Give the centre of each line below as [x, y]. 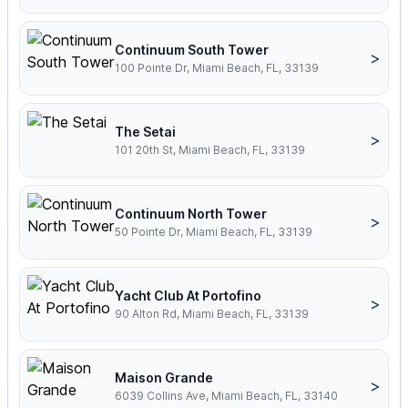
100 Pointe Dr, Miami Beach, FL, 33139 [217, 68]
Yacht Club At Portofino [188, 296]
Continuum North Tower [191, 214]
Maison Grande [164, 378]
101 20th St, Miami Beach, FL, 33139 [210, 150]
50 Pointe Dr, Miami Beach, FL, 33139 [214, 232]
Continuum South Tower [192, 50]
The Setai [145, 132]
